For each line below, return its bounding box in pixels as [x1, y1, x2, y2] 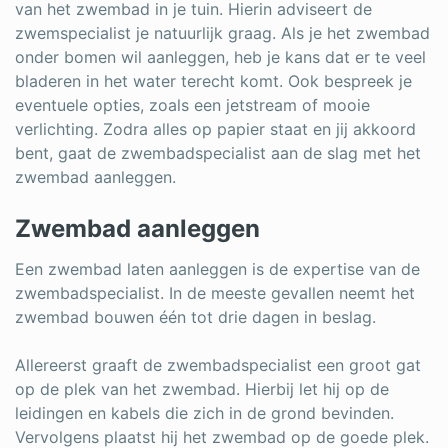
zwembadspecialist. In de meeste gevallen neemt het [15, 283, 415, 303]
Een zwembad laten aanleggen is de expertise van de [15, 259, 420, 279]
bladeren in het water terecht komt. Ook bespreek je [15, 71, 412, 91]
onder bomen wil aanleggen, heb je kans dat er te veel [15, 47, 426, 67]
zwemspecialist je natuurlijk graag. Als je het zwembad [15, 23, 430, 43]
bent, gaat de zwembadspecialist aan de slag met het [15, 143, 421, 163]
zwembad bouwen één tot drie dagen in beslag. [15, 307, 376, 327]
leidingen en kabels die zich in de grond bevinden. [15, 403, 394, 423]
